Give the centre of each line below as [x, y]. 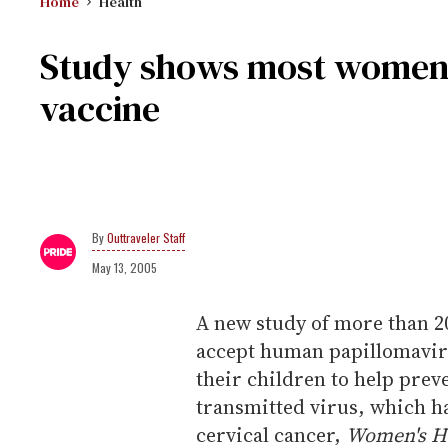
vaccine [100, 108]
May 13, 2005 [124, 267]
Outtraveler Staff [146, 237]
